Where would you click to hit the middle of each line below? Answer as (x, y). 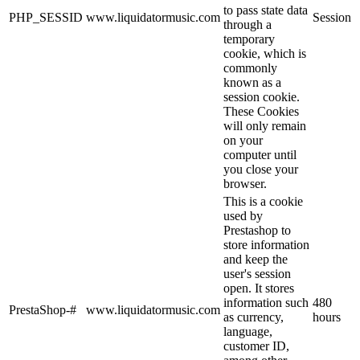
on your (243, 140)
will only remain (265, 125)
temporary (249, 39)
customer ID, (256, 346)
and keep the (256, 259)
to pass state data (266, 10)
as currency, (254, 317)
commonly (250, 67)
